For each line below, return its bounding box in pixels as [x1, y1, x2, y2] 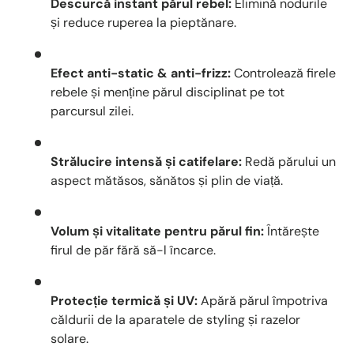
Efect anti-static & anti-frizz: [51, 64, 231, 81]
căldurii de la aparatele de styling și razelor [51, 311, 300, 328]
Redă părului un [242, 153, 336, 170]
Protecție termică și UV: [51, 292, 198, 309]
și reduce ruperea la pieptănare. [51, 13, 236, 31]
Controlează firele [231, 64, 336, 81]
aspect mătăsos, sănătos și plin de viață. [51, 171, 283, 189]
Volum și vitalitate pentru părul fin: [51, 222, 264, 239]
